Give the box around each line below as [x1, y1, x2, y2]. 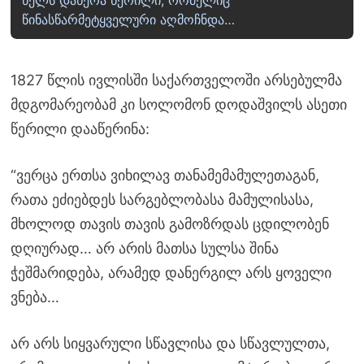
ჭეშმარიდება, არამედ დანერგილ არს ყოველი [10, 264, 331, 282]
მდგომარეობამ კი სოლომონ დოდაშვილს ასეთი [10, 96, 347, 114]
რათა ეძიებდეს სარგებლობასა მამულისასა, [10, 191, 314, 209]
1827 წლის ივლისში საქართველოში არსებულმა [10, 71, 342, 89]
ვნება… [10, 288, 59, 306]
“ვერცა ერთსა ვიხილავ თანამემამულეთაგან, [10, 167, 319, 184]
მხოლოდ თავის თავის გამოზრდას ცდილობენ [10, 215, 329, 233]
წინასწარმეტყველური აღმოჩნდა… [21, 11, 235, 28]
